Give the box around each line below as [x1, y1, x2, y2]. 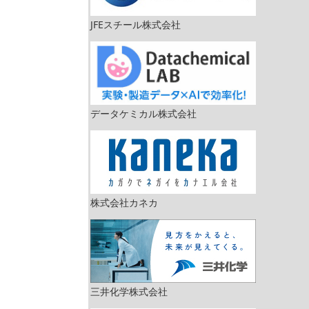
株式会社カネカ [90, 195, 158, 209]
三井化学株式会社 [90, 284, 168, 298]
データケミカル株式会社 [90, 106, 197, 120]
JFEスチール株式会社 [90, 17, 181, 31]
